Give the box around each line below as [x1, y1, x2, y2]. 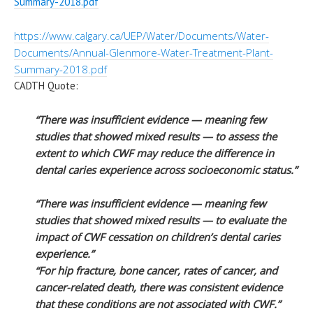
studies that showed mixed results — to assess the [35, 129, 277, 143]
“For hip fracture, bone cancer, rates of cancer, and [35, 263, 277, 277]
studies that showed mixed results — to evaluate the [35, 212, 286, 227]
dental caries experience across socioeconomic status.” [35, 162, 297, 177]
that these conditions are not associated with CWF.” [35, 296, 280, 311]
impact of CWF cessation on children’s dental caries [35, 229, 280, 244]
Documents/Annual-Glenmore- [14, 45, 161, 59]
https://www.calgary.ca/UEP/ [14, 28, 146, 43]
